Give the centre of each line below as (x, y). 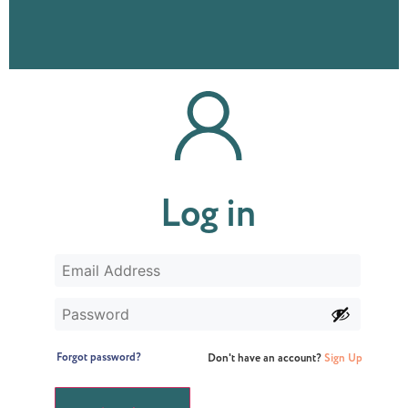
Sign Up (344, 358)
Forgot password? (99, 358)
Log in (208, 215)
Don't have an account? (266, 358)
